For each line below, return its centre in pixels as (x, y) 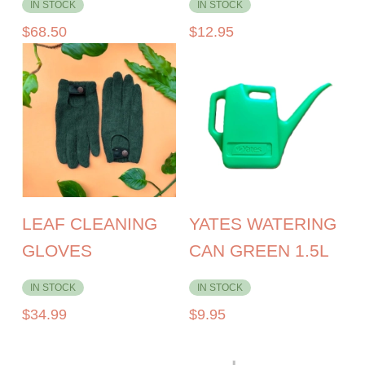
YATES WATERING (262, 224)
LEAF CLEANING (90, 224)
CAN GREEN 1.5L (259, 251)
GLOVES (57, 251)
